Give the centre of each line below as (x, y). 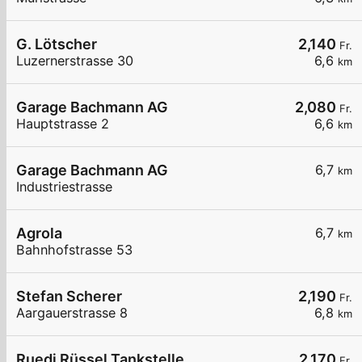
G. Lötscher (57, 44)
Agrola (39, 234)
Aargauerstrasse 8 (72, 313)
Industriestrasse (64, 187)
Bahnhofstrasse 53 (74, 250)
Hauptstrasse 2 (63, 124)
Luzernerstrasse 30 (75, 61)
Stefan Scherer (69, 297)
